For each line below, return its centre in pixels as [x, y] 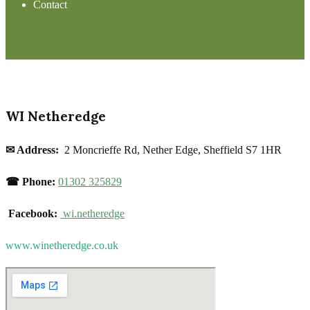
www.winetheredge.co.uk [62, 245]
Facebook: [34, 213]
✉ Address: [32, 149]
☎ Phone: [32, 181]
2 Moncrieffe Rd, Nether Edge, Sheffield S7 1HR [170, 149]
